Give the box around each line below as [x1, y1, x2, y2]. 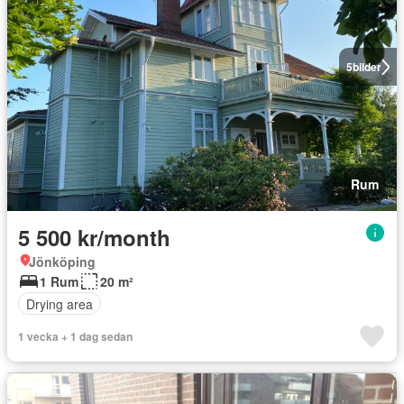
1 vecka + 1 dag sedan [18, 328, 133, 344]
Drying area [26, 294, 93, 313]
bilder [352, 59, 381, 75]
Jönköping [29, 252, 96, 271]
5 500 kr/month [18, 222, 170, 252]
